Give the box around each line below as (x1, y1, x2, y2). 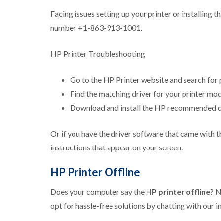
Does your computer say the (50, 187, 146, 197)
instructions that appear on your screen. (50, 143, 183, 152)
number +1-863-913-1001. (50, 23, 142, 33)
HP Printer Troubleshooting (50, 49, 145, 59)
